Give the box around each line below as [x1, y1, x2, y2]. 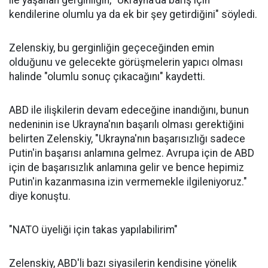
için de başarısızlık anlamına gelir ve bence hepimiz [9, 162, 244, 174]
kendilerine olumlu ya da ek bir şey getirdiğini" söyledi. [9, 8, 257, 21]
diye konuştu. [9, 190, 71, 203]
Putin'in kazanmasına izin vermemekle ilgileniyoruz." [9, 176, 247, 188]
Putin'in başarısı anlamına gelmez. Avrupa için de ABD [9, 147, 254, 160]
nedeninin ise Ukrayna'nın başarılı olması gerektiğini [9, 118, 244, 131]
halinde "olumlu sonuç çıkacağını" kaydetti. [9, 71, 205, 83]
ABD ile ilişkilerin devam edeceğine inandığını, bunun [9, 104, 249, 117]
